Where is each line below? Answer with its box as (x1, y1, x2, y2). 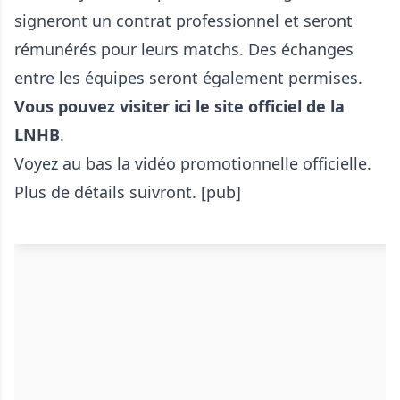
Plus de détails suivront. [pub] (14, 181, 241, 204)
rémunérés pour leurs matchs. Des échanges (14, 38, 354, 61)
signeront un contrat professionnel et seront (14, 10, 353, 32)
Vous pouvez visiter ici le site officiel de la (14, 96, 345, 118)
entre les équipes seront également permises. (14, 67, 362, 89)
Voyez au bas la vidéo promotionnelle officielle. (14, 153, 371, 175)
